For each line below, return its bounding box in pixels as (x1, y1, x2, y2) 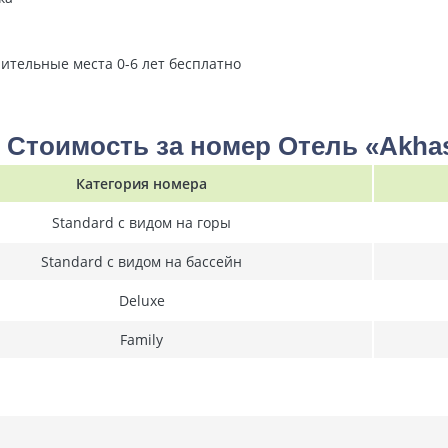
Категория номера (76, 174, 207, 193)
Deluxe (118, 291, 165, 310)
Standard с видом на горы (52, 213, 231, 232)
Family (120, 330, 163, 349)
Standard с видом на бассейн (41, 252, 242, 271)
